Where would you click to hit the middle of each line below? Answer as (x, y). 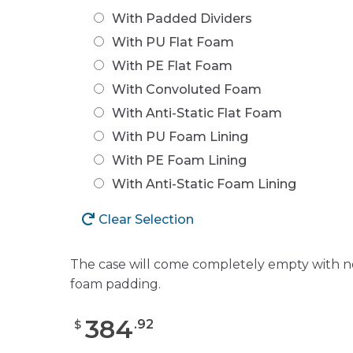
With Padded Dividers (182, 18)
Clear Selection (146, 219)
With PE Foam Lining (179, 160)
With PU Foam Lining (180, 136)
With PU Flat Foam (173, 42)
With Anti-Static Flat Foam (197, 113)
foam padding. (115, 284)
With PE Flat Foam (172, 65)
